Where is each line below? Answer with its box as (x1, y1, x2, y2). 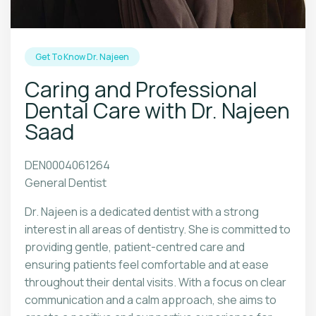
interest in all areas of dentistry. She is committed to (25, 221, 291, 237)
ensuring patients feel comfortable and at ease (25, 257, 269, 272)
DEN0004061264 (25, 157, 110, 173)
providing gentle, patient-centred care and (25, 239, 245, 255)
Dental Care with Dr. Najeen (25, 96, 290, 125)
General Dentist (25, 175, 107, 190)
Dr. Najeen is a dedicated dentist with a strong (25, 204, 259, 219)
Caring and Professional (25, 75, 257, 104)
